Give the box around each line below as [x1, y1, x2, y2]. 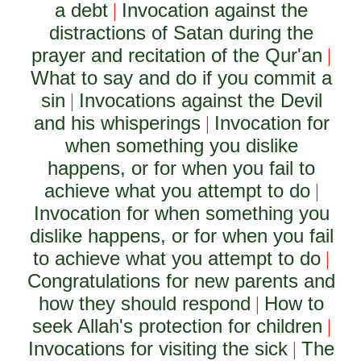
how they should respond [39, 293, 251, 314]
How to [264, 293, 325, 314]
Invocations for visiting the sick [28, 338, 288, 359]
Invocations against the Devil [78, 89, 322, 111]
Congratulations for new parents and [27, 270, 336, 292]
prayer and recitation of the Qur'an [31, 44, 323, 66]
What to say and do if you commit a [31, 67, 333, 89]
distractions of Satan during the [49, 22, 314, 44]
